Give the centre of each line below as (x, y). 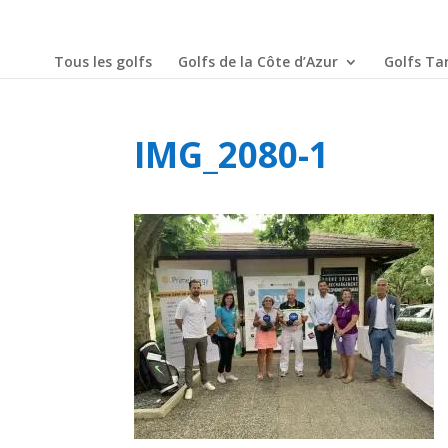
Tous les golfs (102, 61)
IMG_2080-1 (232, 154)
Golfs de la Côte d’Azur (257, 61)
